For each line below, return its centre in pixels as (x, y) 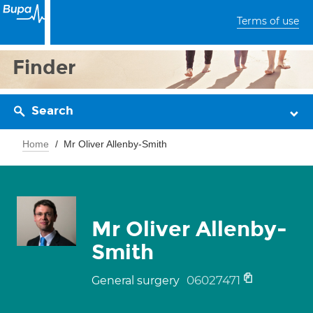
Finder (44, 67)
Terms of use (268, 21)
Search (52, 111)
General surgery (137, 281)
